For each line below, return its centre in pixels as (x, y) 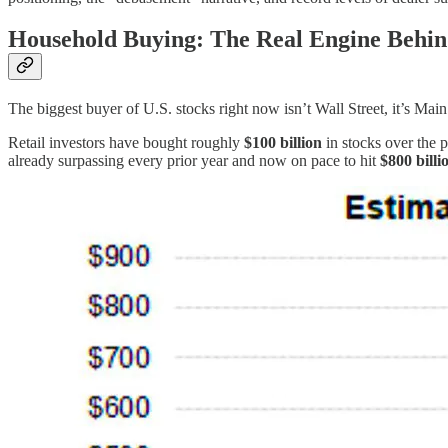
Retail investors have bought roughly (126, 143)
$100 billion (283, 143)
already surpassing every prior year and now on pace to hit (194, 161)
